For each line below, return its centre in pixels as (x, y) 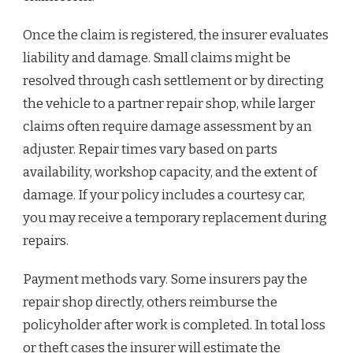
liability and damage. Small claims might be (157, 58)
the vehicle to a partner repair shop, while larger (169, 104)
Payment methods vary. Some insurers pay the (165, 279)
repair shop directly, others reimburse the (150, 302)
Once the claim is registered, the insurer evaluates (176, 35)
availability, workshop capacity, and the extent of (170, 172)
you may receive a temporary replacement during (175, 218)
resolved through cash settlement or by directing (173, 81)
